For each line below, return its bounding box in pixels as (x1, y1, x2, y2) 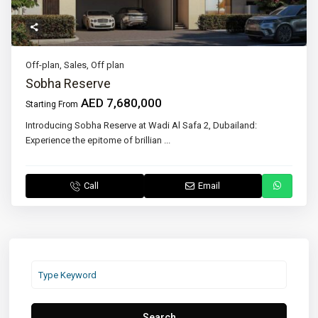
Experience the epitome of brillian (26, 135, 165, 146)
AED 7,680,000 (78, 96, 163, 111)
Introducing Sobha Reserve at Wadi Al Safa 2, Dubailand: (26, 120, 258, 131)
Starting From (26, 99, 79, 110)
